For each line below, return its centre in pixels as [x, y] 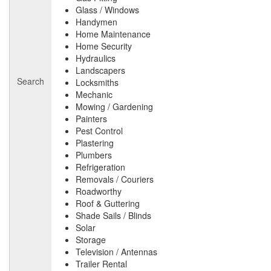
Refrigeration [100, 167]
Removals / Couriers [115, 179]
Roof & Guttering [108, 204]
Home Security [104, 46]
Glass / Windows [107, 10]
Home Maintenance [113, 34]
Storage [91, 240]
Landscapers [100, 70]
